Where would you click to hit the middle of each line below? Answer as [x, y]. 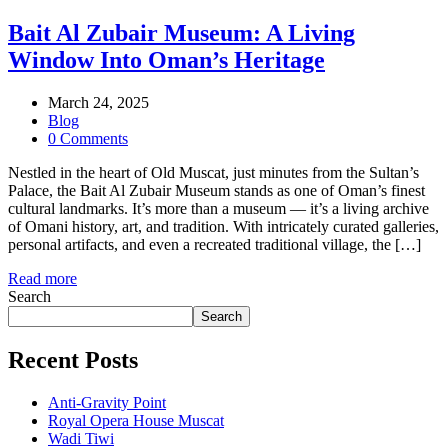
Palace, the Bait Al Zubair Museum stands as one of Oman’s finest [216, 190]
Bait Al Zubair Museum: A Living [181, 32]
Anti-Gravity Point [107, 402]
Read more [42, 278]
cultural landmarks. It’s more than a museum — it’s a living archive [218, 208]
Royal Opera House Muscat [136, 420]
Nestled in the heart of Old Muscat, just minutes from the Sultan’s [213, 172]
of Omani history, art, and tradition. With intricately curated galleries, [223, 226]
